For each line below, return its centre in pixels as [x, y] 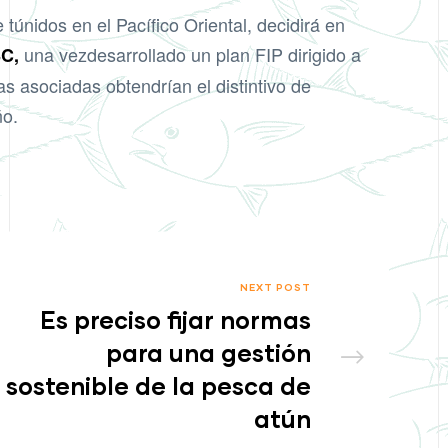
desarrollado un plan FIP [185, 54]
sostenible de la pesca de [158, 386]
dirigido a [322, 54]
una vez [53, 54]
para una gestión [208, 353]
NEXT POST [275, 287]
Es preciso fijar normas [175, 320]
